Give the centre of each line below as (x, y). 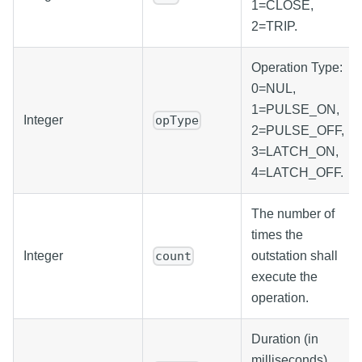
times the (277, 234)
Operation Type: (297, 67)
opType (177, 120)
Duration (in (285, 339)
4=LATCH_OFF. (297, 172)
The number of (293, 213)
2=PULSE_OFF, (298, 130)
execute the (284, 276)
